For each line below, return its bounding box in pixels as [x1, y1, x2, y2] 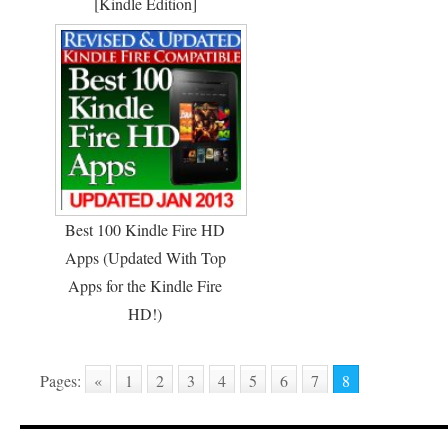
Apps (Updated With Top [64, 247, 226, 268]
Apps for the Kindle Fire [68, 275, 222, 296]
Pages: [40, 370, 81, 391]
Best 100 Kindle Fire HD [65, 219, 225, 240]
